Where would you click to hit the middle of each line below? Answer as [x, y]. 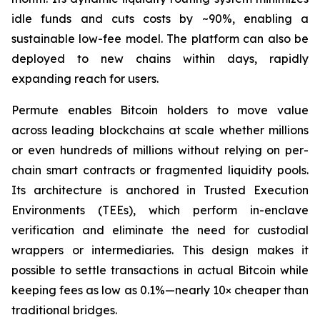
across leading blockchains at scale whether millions [160, 130]
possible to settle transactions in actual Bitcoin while [160, 270]
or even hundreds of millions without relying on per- [160, 150]
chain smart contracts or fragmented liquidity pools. [160, 170]
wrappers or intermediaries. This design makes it [160, 250]
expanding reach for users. [85, 78]
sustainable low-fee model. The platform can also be [160, 38]
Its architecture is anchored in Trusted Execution [160, 190]
